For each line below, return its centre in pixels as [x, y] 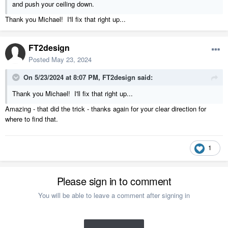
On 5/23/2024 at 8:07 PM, [63, 77]
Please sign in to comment [114, 181]
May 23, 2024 [72, 59]
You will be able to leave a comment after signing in [114, 195]
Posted [40, 59]
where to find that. [34, 119]
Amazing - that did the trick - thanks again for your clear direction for [106, 108]
